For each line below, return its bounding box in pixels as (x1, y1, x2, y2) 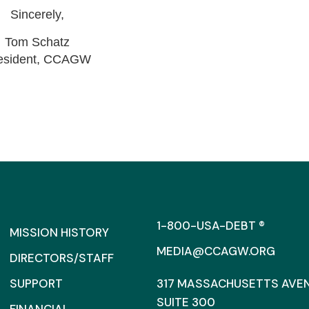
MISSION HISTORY (9, 225, 109, 240)
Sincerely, (10, 8, 64, 21)
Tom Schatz (5, 35, 70, 49)
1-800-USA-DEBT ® (156, 218, 265, 233)
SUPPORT (9, 276, 63, 291)
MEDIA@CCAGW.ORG (156, 243, 275, 259)
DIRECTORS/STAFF (9, 250, 114, 266)
